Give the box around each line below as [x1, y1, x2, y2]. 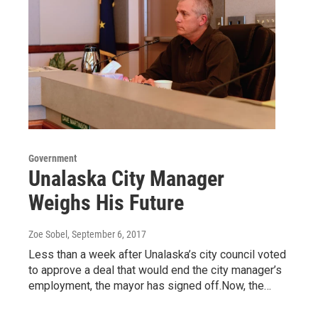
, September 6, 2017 [67, 228, 146, 240]
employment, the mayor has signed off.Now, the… [28, 278, 271, 292]
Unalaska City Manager [28, 165, 224, 191]
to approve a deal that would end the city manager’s [28, 263, 282, 277]
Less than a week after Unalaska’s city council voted [28, 247, 286, 261]
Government [28, 152, 77, 164]
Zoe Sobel [28, 228, 67, 240]
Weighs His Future [28, 190, 184, 215]
